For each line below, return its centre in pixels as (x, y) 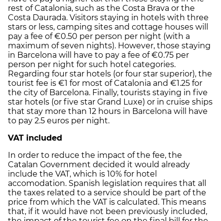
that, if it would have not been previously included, (108, 212)
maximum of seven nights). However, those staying (109, 46)
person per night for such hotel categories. (92, 65)
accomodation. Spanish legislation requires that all (107, 184)
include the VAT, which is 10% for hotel (82, 174)
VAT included (35, 138)
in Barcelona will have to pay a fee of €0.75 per (98, 55)
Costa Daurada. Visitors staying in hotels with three (108, 18)
